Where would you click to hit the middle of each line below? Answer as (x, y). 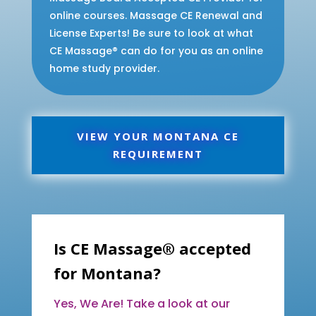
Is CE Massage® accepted (152, 248)
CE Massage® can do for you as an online (156, 50)
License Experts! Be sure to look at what (151, 33)
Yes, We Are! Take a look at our (141, 303)
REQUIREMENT (158, 153)
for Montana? (107, 273)
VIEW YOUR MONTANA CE (158, 136)
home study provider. (104, 68)
